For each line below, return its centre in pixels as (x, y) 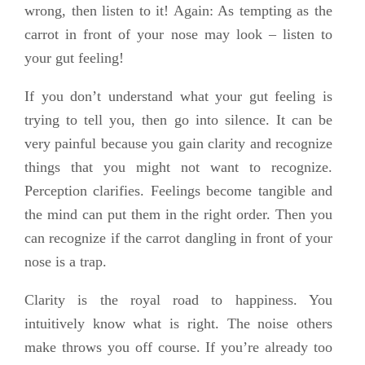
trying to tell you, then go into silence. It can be (178, 120)
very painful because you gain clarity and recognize (178, 144)
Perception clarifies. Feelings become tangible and (178, 191)
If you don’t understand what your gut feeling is (178, 97)
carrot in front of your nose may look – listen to (178, 35)
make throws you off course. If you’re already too (178, 347)
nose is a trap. (66, 262)
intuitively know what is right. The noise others (178, 324)
